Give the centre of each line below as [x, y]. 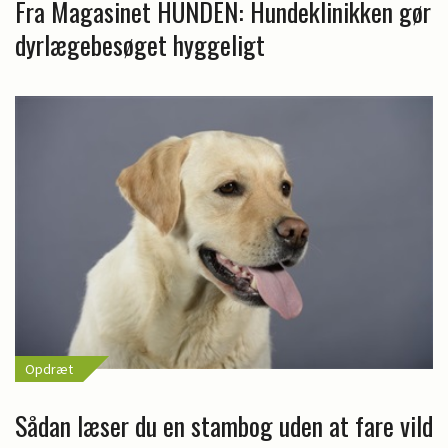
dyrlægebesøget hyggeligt [140, 45]
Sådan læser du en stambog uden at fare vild [224, 425]
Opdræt [49, 368]
